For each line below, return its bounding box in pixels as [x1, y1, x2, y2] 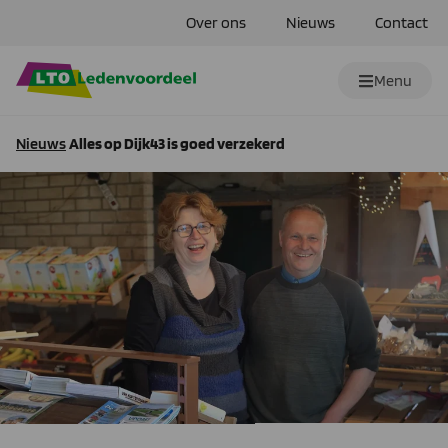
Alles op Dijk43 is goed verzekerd [69, 134, 285, 154]
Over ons [186, 13, 246, 32]
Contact [375, 13, 428, 32]
